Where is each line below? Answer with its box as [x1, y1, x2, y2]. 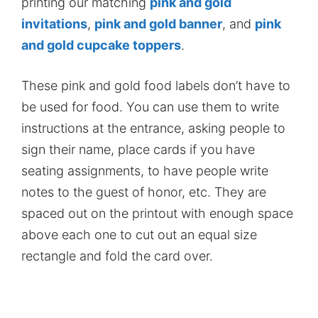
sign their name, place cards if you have [21, 141, 255, 157]
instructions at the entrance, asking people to [21, 120, 285, 136]
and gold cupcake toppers [21, 37, 181, 53]
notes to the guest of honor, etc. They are [21, 184, 266, 199]
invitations [21, 16, 87, 31]
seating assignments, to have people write [21, 163, 268, 178]
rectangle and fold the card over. [21, 248, 213, 263]
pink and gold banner [94, 16, 222, 31]
